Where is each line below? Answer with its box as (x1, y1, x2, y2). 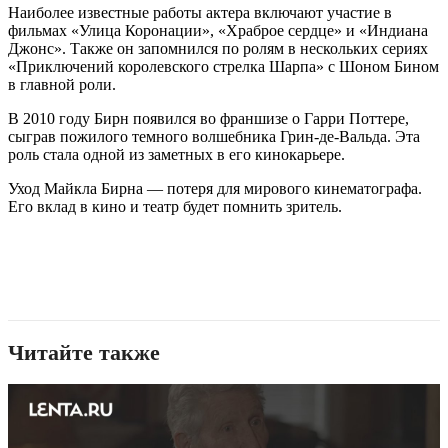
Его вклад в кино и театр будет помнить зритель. (8, 198, 342, 216)
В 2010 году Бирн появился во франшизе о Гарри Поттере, (8, 110, 409, 128)
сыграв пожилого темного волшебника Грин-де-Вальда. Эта (8, 128, 420, 146)
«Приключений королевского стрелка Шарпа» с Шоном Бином (8, 58, 439, 76)
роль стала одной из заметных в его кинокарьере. (8, 146, 345, 164)
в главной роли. (8, 76, 116, 94)
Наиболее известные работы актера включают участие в (8, 4, 392, 22)
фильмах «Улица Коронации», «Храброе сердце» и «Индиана (8, 22, 428, 40)
